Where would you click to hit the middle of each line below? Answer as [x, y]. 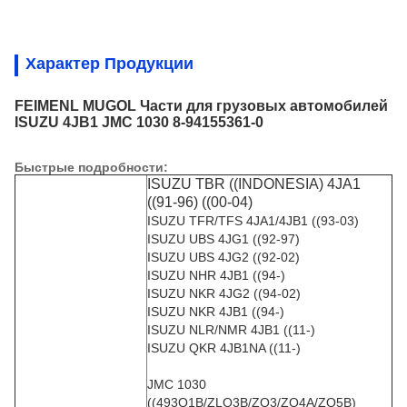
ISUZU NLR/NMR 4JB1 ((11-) [231, 330]
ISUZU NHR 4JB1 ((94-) [216, 275]
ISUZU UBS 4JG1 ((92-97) [223, 239]
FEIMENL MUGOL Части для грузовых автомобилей [201, 106]
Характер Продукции [109, 64]
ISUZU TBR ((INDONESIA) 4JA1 [254, 184]
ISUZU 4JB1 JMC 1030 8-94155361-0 [139, 122]
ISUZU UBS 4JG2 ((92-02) [223, 257]
